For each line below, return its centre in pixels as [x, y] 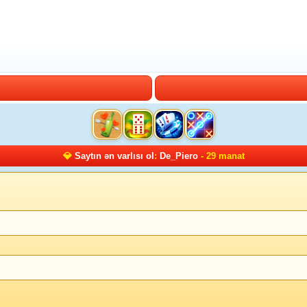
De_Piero [179, 156]
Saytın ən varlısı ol [114, 156]
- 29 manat [221, 156]
